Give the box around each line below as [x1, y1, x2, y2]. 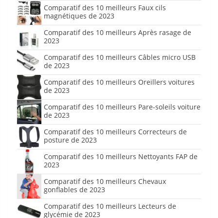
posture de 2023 [44, 135, 97, 145]
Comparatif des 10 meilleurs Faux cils [44, 2, 166, 12]
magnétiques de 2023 [44, 11, 114, 20]
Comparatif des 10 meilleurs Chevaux [44, 176, 166, 186]
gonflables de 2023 [44, 184, 105, 194]
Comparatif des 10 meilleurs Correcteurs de [44, 127, 187, 136]
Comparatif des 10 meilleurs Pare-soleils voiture [44, 102, 200, 111]
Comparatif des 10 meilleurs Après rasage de [44, 27, 191, 37]
